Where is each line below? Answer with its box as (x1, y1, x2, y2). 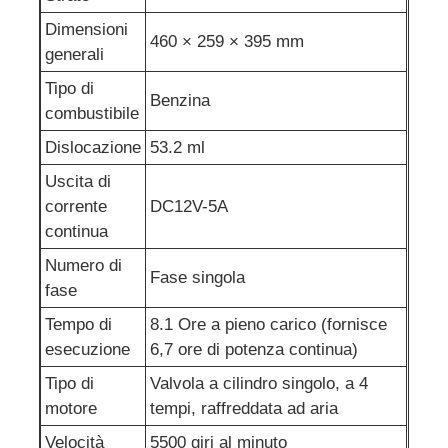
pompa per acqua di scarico (35, 33, 243, 53)
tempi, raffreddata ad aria (150, 398, 339, 418)
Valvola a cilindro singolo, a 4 (150, 373, 369, 393)
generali (45, 44, 105, 64)
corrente (45, 196, 108, 216)
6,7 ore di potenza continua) (150, 339, 359, 359)
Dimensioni (45, 19, 129, 39)
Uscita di (45, 171, 112, 191)
